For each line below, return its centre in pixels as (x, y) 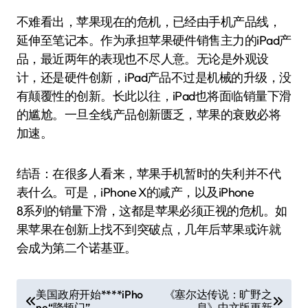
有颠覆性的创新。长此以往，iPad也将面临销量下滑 (154, 96)
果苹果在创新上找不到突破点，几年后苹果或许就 (149, 229)
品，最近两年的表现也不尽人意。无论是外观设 (143, 59)
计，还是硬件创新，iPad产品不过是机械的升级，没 (154, 77)
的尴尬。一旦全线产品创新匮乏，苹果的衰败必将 (149, 114)
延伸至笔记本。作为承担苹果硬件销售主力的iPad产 (154, 40)
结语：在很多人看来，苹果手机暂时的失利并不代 (149, 174)
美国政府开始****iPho (90, 294)
